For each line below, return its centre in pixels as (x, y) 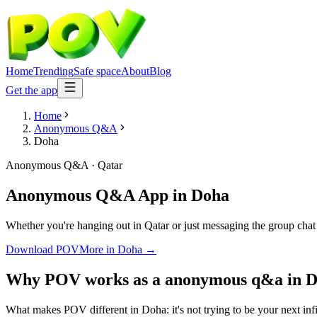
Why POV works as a (85, 279)
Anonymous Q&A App (87, 195)
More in (98, 249)
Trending (53, 71)
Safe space (97, 71)
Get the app (31, 90)
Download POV (42, 249)
